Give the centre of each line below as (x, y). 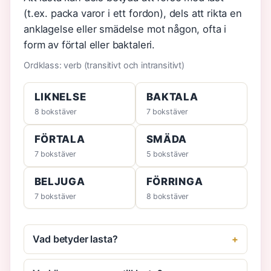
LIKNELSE (60, 97)
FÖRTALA (60, 139)
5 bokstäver (168, 154)
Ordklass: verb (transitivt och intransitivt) (104, 65)
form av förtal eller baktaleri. (90, 45)
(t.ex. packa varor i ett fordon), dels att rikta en (133, 14)
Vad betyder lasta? (75, 239)
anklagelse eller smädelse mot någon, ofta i (125, 29)
